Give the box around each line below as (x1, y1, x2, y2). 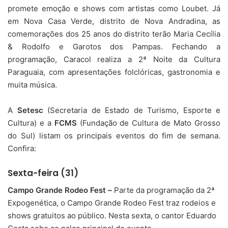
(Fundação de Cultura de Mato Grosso (76, 118, 221, 128)
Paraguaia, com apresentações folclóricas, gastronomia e (8, 67, 220, 77)
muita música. (8, 80, 57, 90)
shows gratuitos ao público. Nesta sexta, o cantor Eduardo (8, 210, 216, 220)
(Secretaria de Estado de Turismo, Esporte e (43, 105, 220, 116)
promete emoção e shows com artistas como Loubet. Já (8, 4, 220, 14)
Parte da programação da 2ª (114, 185, 215, 195)
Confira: (8, 144, 36, 154)
